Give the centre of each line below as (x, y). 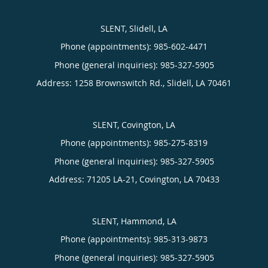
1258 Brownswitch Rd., (121, 83)
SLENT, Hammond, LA (134, 221)
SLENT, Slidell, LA (134, 28)
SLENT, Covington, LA (134, 125)
